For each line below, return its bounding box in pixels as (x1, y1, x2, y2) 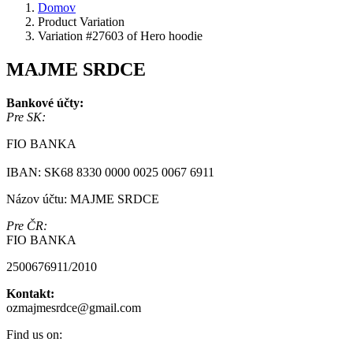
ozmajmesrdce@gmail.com (6, 300, 141, 314)
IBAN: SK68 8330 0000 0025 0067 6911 (6, 165, 214, 179)
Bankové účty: (6, 95, 84, 110)
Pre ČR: (6, 218, 47, 232)
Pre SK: (6, 110, 46, 124)
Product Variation (38, 14, 124, 28)
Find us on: (6, 327, 62, 341)
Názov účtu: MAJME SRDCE (6, 191, 159, 206)
